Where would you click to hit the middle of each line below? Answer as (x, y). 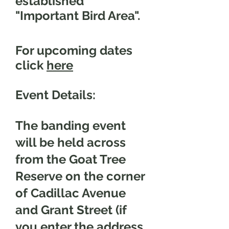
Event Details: (55, 95)
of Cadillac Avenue (71, 193)
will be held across (71, 142)
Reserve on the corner (80, 176)
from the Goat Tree (71, 159)
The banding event (71, 125)
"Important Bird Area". (79, 16)
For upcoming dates (74, 50)
